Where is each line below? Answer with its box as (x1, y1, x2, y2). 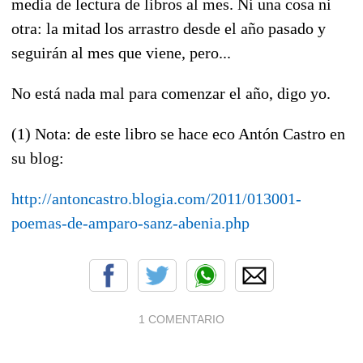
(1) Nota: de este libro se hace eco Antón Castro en (11, 124, 345, 143)
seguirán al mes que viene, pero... (11, 43, 231, 62)
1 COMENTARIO (139, 312, 224, 326)
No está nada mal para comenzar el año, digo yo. (11, 83, 331, 102)
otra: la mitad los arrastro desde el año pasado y (11, 19, 326, 37)
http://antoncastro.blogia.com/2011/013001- (11, 189, 301, 207)
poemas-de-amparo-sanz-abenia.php (11, 213, 250, 232)
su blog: (11, 148, 64, 167)
